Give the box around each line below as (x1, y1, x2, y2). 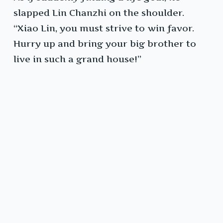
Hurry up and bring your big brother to (13, 38, 196, 49)
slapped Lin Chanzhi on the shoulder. (13, 7, 184, 18)
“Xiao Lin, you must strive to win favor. (13, 23, 194, 34)
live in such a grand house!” (13, 54, 141, 65)
